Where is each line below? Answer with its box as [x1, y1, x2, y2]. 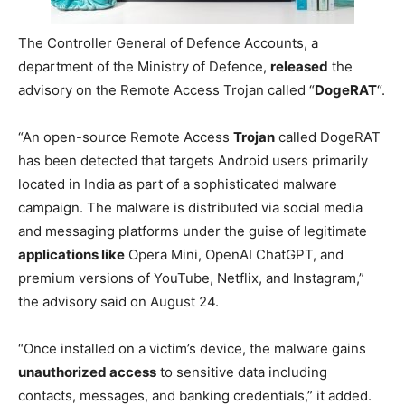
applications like [18, 245, 125, 263]
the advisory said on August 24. [18, 292, 219, 310]
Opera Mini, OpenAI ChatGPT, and [125, 245, 344, 263]
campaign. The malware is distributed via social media [18, 198, 363, 216]
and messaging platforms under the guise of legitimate [18, 221, 367, 240]
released [270, 57, 328, 75]
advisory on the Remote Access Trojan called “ [18, 80, 315, 99]
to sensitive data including [156, 363, 327, 381]
